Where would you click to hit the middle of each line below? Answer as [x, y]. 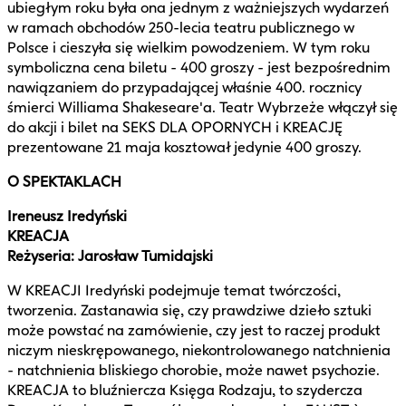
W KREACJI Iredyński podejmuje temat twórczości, [174, 290]
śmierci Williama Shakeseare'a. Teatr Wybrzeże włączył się [203, 107]
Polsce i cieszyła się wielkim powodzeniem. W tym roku [188, 47]
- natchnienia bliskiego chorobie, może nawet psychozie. [193, 370]
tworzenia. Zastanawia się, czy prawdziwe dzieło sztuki [189, 310]
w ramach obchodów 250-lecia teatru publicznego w [181, 27]
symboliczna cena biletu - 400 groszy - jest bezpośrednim [199, 67]
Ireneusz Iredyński [67, 216]
